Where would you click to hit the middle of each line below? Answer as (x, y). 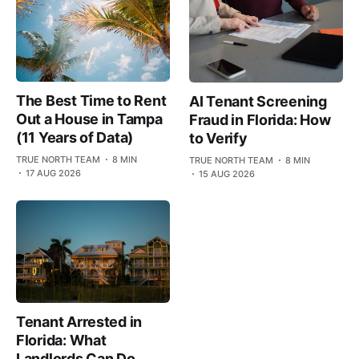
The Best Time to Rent (91, 101)
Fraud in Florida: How (260, 119)
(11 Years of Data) (75, 137)
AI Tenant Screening (258, 101)
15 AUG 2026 (227, 173)
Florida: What (61, 340)
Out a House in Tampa (89, 119)
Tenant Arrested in (79, 321)
